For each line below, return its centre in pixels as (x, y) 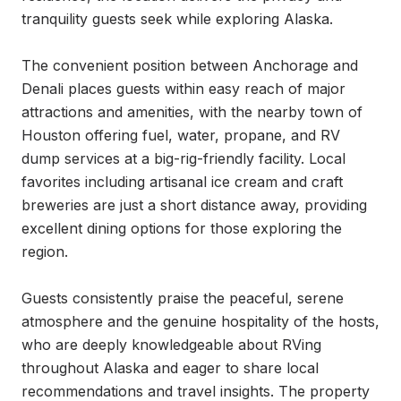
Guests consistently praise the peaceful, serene (183, 298)
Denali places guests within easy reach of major (183, 89)
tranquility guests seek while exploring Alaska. (177, 19)
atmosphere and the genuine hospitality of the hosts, (200, 321)
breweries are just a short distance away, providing (194, 205)
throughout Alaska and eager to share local (170, 368)
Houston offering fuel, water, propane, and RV (181, 135)
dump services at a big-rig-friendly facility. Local (183, 158)
